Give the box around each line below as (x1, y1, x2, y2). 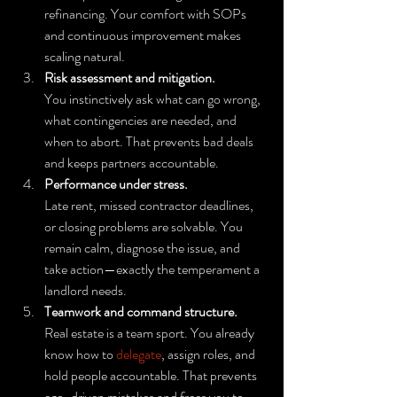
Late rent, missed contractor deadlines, (44, 194, 256, 215)
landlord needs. (44, 279, 127, 300)
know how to (44, 343, 116, 364)
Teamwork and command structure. (44, 300, 237, 322)
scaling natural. (44, 45, 125, 66)
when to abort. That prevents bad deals (44, 130, 256, 152)
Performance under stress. (44, 173, 188, 194)
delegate (116, 343, 161, 364)
